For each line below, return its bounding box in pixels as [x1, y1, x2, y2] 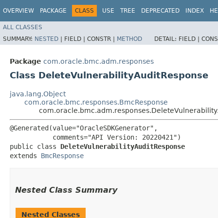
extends [10, 151, 41, 160]
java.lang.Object [10, 90, 66, 98]
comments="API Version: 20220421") [10, 133, 181, 141]
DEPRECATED [141, 7, 180, 14]
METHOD [117, 35, 142, 42]
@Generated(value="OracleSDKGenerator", [10, 124, 158, 132]
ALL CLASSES [3, 23, 42, 31]
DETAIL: [154, 35, 179, 42]
